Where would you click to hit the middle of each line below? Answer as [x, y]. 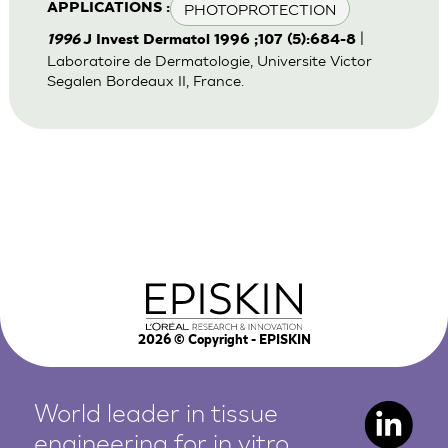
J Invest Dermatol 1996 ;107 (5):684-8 [219, 40]
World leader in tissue [156, 415]
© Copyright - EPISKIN [240, 340]
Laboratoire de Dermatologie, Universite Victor [209, 60]
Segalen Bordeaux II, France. [145, 80]
